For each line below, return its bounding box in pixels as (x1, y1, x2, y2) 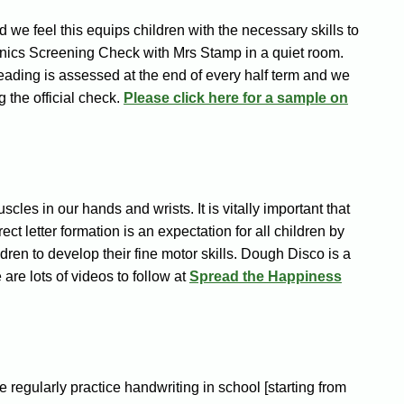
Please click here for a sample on (123, 90, 348, 106)
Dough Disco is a (240, 246, 351, 262)
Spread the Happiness (188, 269, 342, 285)
